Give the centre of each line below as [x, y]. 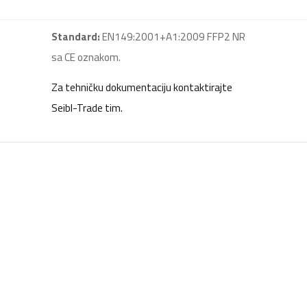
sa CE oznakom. [86, 57]
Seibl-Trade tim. [87, 108]
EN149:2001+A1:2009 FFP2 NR [173, 37]
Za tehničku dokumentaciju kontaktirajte [142, 87]
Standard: [76, 37]
